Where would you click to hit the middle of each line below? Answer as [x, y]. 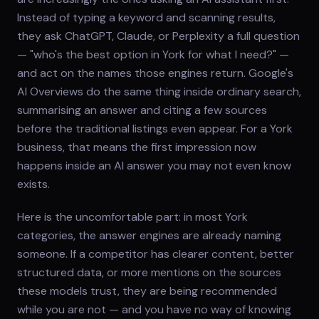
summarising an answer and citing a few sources [142, 110]
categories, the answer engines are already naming [149, 235]
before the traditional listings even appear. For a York [155, 128]
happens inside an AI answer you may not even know [154, 165]
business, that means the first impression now [137, 147]
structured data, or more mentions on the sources [149, 272]
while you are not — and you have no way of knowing [154, 309]
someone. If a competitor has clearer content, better [156, 253]
